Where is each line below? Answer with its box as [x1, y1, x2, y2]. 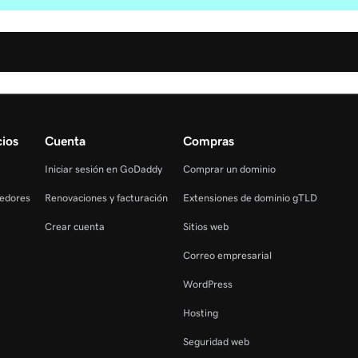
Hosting [182, 307, 218, 318]
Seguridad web [182, 336, 249, 347]
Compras [182, 133, 234, 147]
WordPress [182, 278, 233, 289]
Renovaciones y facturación [45, 192, 169, 203]
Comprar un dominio [182, 163, 276, 174]
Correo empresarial [182, 249, 272, 261]
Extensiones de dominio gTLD [182, 192, 317, 203]
